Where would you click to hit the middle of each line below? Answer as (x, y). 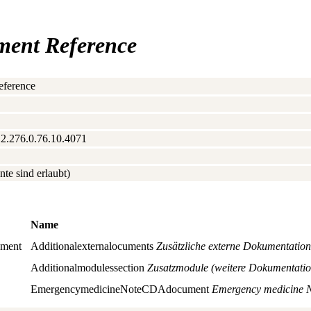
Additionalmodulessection (89, 267)
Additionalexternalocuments (93, 246)
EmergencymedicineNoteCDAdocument (121, 289)
